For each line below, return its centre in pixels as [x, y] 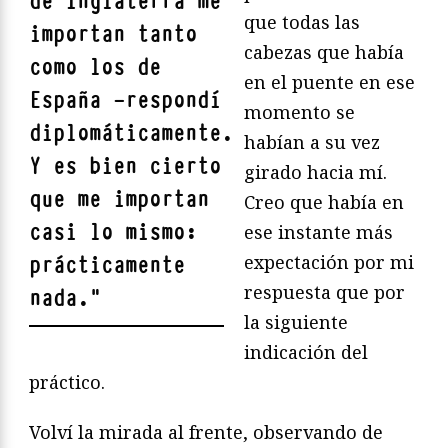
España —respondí [125, 101]
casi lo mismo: [113, 233]
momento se [299, 112]
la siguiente [296, 322]
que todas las [302, 22]
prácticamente [107, 266]
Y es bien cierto [125, 167]
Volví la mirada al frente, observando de [206, 432]
